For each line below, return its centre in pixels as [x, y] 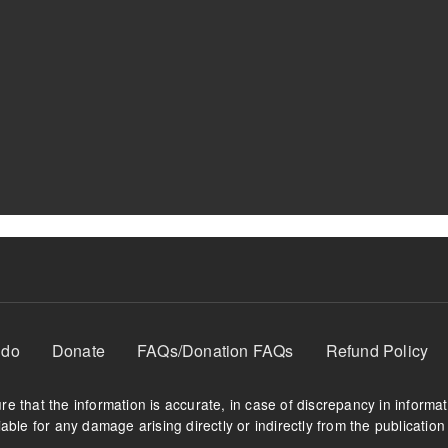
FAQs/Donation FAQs [215, 350]
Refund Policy [377, 350]
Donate [78, 350]
